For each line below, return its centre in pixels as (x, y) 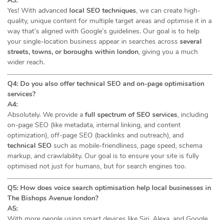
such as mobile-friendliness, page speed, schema (127, 146)
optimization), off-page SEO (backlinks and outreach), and (96, 135)
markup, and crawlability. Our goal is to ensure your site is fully (103, 156)
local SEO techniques (103, 11)
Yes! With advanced (38, 11)
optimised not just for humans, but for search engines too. (97, 166)
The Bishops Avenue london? (53, 198)
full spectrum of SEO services (131, 115)
